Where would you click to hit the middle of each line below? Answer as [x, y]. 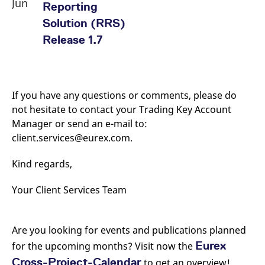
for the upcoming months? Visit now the [104, 246]
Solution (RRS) [84, 23]
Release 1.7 [73, 40]
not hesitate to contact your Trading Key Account [122, 109]
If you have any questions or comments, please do [124, 95]
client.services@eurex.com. [72, 138]
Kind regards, [42, 164]
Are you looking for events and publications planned [129, 230]
